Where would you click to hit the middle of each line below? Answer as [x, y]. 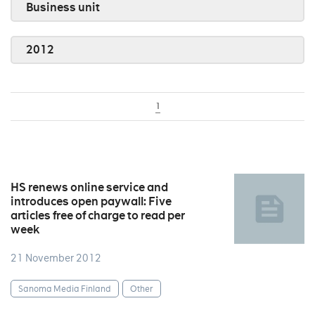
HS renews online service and [89, 187]
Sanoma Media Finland [65, 288]
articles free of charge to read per [98, 216]
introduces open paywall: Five [91, 201]
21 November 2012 [56, 258]
